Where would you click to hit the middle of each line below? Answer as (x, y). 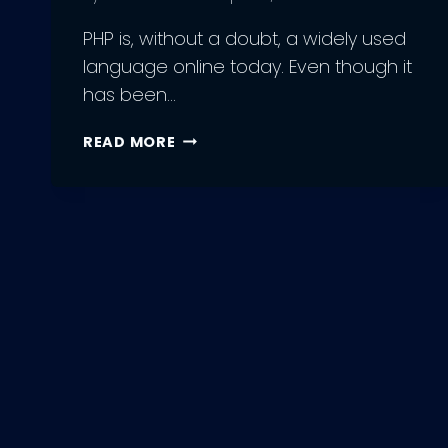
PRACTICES (219, 228)
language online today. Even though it (247, 66)
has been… (129, 94)
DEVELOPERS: (227, 182)
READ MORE (129, 141)
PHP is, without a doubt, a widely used (244, 38)
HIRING (202, 136)
